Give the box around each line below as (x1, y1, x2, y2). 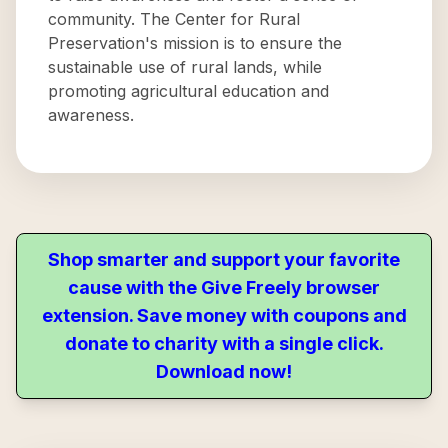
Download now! (156, 361, 292, 382)
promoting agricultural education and (48, 81, 329, 101)
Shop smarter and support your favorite (48, 249, 400, 270)
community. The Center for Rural (48, 9, 300, 29)
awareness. (48, 105, 134, 125)
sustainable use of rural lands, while (48, 57, 322, 77)
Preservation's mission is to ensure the (48, 33, 342, 53)
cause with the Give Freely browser (68, 277, 380, 298)
